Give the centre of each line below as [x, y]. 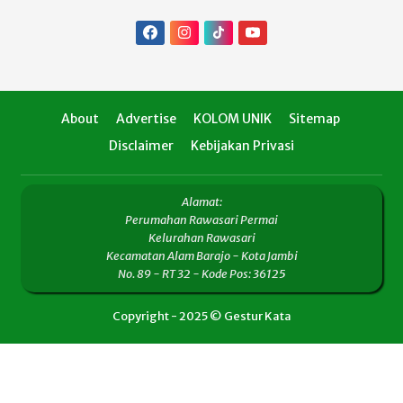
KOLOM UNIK [232, 118]
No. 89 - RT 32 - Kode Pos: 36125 [201, 273]
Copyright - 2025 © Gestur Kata [201, 316]
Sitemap [314, 118]
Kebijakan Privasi [242, 145]
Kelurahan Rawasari [201, 237]
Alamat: [201, 201]
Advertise [146, 118]
